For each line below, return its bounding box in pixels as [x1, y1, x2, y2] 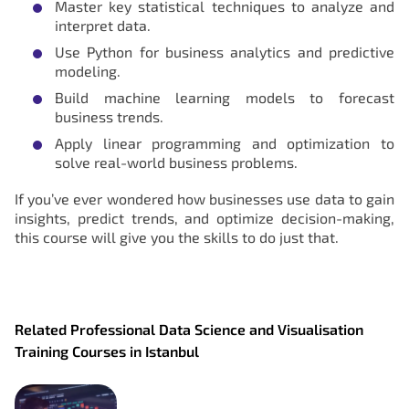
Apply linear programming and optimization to [55, 133, 394, 152]
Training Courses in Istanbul [15, 341, 199, 360]
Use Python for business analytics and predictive [55, 42, 394, 60]
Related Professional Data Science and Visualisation [15, 320, 363, 338]
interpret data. [55, 16, 151, 34]
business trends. [55, 107, 163, 125]
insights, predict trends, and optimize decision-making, [15, 208, 394, 226]
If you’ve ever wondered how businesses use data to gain [15, 189, 394, 207]
